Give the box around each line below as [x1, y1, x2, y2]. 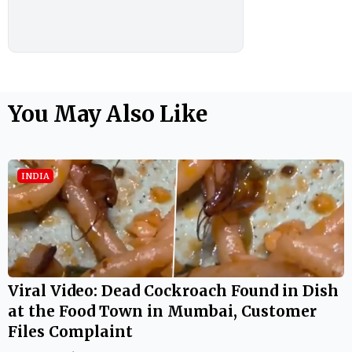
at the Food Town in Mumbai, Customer [8, 301, 317, 321]
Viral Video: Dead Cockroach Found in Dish [8, 280, 339, 300]
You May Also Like [8, 99, 207, 128]
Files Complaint [8, 321, 133, 341]
